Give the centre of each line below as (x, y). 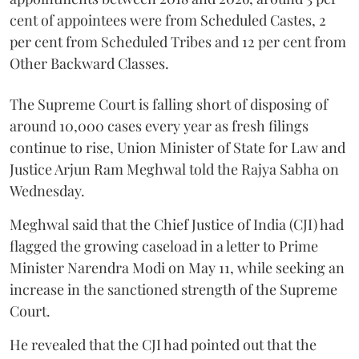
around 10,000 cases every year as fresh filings (159, 126)
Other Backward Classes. (89, 64)
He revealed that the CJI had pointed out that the (163, 345)
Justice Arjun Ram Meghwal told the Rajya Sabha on (174, 169)
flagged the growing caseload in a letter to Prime (164, 246)
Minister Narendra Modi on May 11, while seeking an (177, 268)
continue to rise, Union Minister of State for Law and (177, 148)
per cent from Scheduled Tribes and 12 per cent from (178, 42)
